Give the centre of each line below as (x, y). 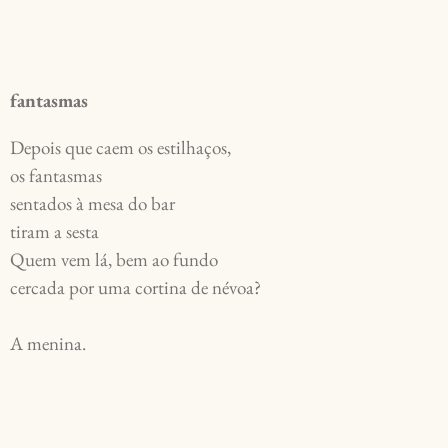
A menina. (48, 344)
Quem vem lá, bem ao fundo (116, 260)
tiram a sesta (56, 232)
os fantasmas (58, 176)
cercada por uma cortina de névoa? (137, 288)
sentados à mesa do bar (94, 204)
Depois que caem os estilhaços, (122, 148)
